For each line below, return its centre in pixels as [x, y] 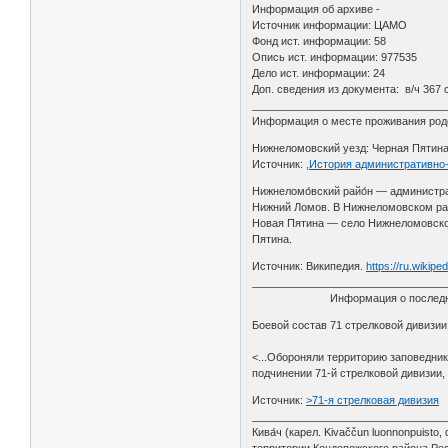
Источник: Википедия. [309, 265]
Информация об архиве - [316, 8]
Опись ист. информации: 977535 [335, 56]
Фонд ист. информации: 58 [319, 40]
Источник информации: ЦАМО [330, 24]
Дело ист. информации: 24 [319, 72]
